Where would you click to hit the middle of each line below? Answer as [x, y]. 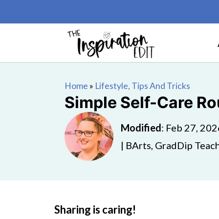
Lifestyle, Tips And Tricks [142, 86]
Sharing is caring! [95, 209]
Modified [141, 128]
